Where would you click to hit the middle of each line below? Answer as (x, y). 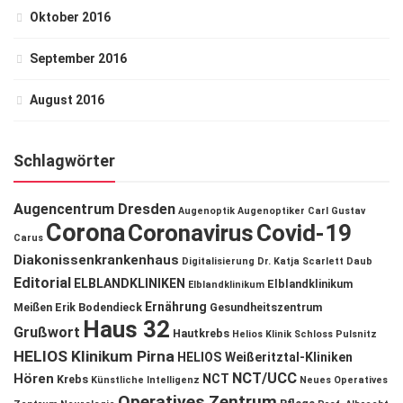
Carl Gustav (336, 211)
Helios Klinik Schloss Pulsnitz (304, 334)
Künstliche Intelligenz (145, 380)
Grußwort (47, 332)
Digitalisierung (218, 261)
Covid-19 (304, 233)
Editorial (42, 283)
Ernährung (176, 307)
